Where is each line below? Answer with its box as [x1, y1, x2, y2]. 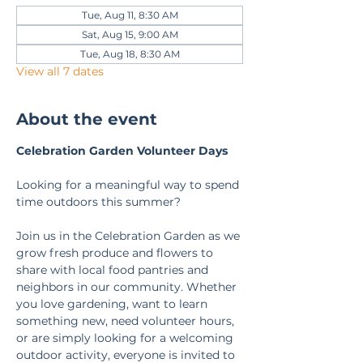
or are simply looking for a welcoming [16, 331, 237, 345]
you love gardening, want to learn [16, 297, 211, 311]
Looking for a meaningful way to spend [16, 177, 242, 192]
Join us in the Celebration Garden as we [16, 228, 243, 243]
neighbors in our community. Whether [16, 280, 240, 294]
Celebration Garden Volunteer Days [16, 143, 228, 158]
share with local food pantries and [16, 263, 211, 277]
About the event [16, 109, 157, 129]
